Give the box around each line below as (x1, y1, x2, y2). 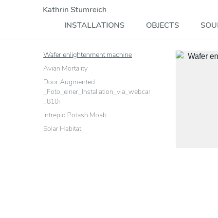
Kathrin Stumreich (43, 4, 107, 15)
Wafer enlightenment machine (43, 50, 132, 59)
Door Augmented (43, 77, 95, 87)
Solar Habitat (43, 124, 81, 133)
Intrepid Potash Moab (43, 110, 107, 120)
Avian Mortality (43, 64, 88, 73)
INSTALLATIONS (64, 20, 125, 31)
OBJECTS (146, 20, 179, 31)
